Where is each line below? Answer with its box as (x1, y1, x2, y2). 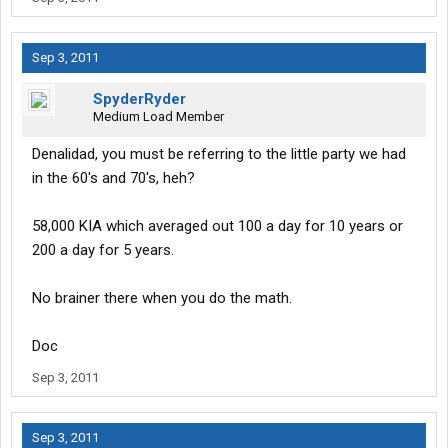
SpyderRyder (93, 90, 186, 109)
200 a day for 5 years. (32, 241, 174, 260)
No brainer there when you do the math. (32, 289, 292, 308)
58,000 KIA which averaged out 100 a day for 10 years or (32, 217, 403, 236)
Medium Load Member (93, 109, 224, 125)
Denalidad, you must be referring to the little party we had (32, 145, 406, 164)
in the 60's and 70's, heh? (32, 169, 195, 188)
